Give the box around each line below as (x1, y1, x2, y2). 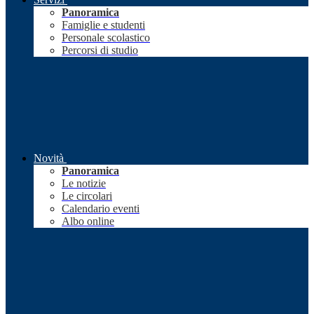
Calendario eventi (62, 203, 139, 215)
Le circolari (62, 190, 112, 203)
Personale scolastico (62, 32, 150, 44)
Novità (34, 152, 64, 165)
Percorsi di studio (62, 44, 138, 57)
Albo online (62, 215, 114, 228)
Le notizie (62, 177, 106, 190)
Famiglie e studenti (62, 19, 145, 32)
